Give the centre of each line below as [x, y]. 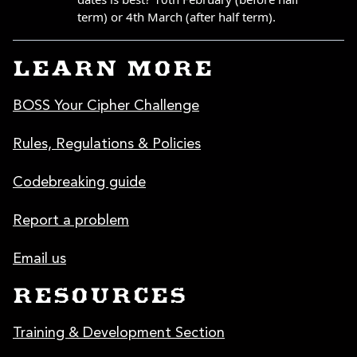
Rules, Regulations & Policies [107, 144]
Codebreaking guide [79, 182]
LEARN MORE [113, 71]
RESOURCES [100, 298]
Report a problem [71, 220]
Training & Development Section [119, 333]
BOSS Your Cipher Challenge [106, 106]
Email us [39, 259]
